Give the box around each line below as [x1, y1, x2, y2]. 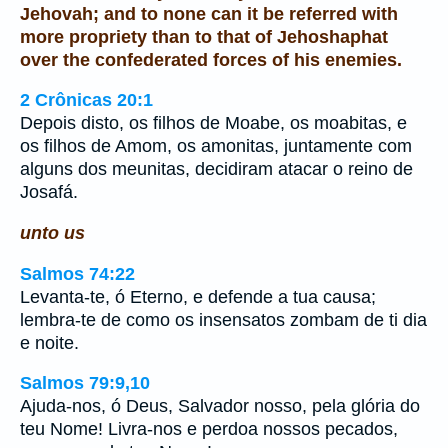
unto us [20, 222, 85, 243]
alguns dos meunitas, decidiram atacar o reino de [20, 159, 413, 180]
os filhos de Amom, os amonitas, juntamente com [20, 136, 412, 157]
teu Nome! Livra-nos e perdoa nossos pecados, [20, 419, 398, 440]
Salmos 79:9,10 [20, 373, 150, 394]
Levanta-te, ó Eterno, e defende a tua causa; [20, 286, 376, 307]
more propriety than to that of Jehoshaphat [20, 26, 388, 47]
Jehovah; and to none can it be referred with [20, 3, 398, 24]
